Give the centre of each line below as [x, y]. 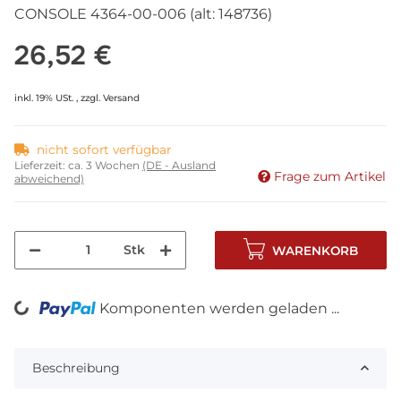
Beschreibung [76, 367]
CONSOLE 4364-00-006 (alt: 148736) [143, 13]
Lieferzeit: [41, 165]
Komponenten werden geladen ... [220, 308]
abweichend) [49, 178]
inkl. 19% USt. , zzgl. [59, 98]
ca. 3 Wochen [105, 165]
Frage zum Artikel [330, 176]
